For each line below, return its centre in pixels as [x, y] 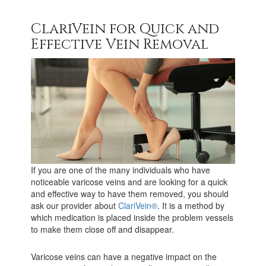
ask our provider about [75, 205]
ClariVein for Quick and [125, 29]
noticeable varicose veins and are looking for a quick [129, 181]
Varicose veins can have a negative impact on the [124, 256]
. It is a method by [191, 205]
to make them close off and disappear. [103, 229]
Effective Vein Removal [120, 45]
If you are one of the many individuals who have [121, 170]
